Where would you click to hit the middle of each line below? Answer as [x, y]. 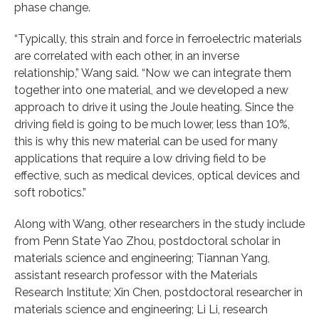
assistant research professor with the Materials [136, 275]
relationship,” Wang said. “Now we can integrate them [153, 73]
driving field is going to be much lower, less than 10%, [152, 124]
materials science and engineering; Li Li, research [141, 309]
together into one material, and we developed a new [151, 90]
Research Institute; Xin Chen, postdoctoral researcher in [158, 292]
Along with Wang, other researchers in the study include [159, 224]
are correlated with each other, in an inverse [127, 56]
